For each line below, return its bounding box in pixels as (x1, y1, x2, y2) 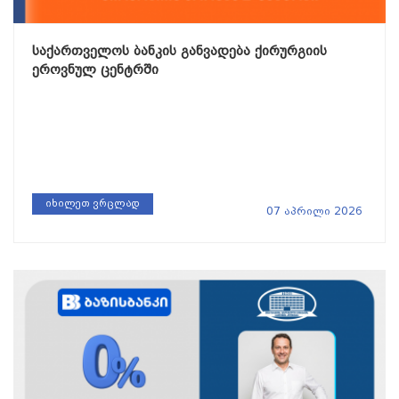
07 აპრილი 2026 (266, 204, 362, 217)
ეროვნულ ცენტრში (32, 61, 159, 77)
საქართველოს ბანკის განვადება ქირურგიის (32, 42, 327, 59)
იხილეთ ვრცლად (45, 197, 140, 209)
